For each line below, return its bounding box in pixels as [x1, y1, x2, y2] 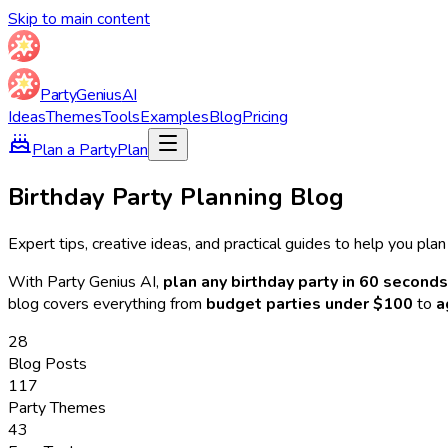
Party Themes [8, 396, 106, 419]
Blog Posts [8, 352, 87, 375]
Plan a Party [32, 139, 117, 161]
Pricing [242, 106, 288, 128]
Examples [140, 106, 209, 128]
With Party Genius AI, [8, 270, 163, 293]
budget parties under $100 [206, 292, 413, 315]
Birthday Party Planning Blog [8, 180, 344, 213]
